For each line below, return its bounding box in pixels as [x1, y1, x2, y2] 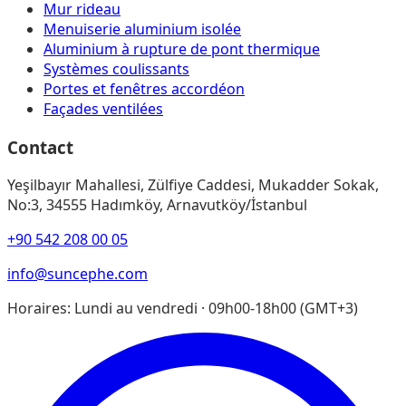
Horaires [7, 298, 67, 319]
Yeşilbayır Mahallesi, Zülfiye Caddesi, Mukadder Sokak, [7, 175, 379, 196]
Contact [7, 135, 73, 159]
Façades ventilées [43, 99, 163, 119]
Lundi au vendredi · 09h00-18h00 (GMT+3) [74, 298, 358, 319]
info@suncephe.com [7, 264, 148, 285]
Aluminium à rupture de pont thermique [43, 39, 320, 59]
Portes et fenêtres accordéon [43, 79, 245, 99]
